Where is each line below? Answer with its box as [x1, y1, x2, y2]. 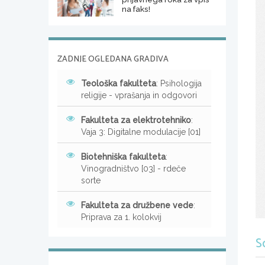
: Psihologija [156, 78, 202, 88]
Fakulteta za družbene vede [81, 200, 193, 210]
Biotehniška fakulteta [81, 151, 166, 161]
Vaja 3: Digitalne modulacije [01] [81, 127, 201, 137]
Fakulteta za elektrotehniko [81, 115, 191, 125]
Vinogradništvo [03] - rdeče [81, 163, 186, 173]
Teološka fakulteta [81, 78, 156, 88]
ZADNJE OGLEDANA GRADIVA [57, 52, 169, 66]
